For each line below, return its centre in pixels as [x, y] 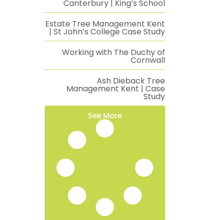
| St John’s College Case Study [107, 32]
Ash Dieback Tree [131, 81]
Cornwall [148, 60]
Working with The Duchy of [113, 52]
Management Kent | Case [116, 89]
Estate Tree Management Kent [105, 24]
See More [105, 116]
